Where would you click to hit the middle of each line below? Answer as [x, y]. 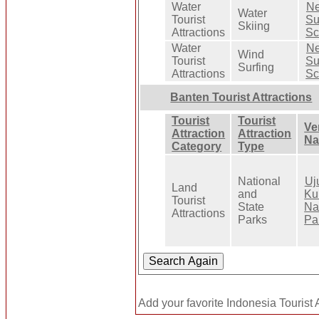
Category [197, 146]
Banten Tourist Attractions [241, 97]
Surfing [256, 67]
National [260, 181]
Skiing [254, 26]
